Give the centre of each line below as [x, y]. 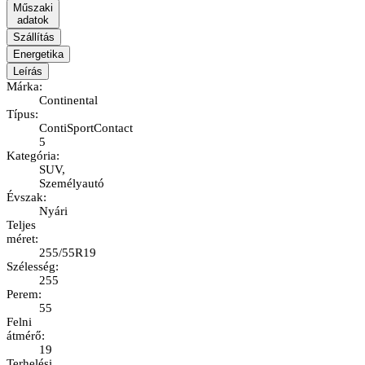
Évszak [25, 198]
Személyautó [72, 184]
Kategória [31, 156]
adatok [33, 20]
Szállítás [34, 37]
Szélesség [31, 267]
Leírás [28, 72]
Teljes [21, 225]
